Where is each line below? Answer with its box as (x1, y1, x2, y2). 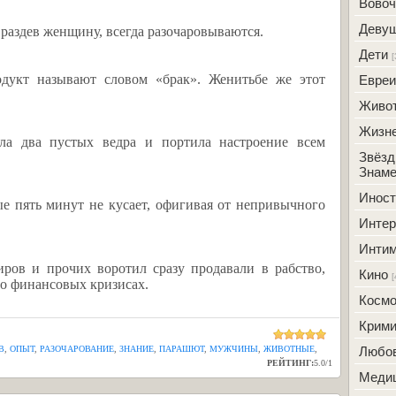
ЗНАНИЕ (119, 344, 154, 354)
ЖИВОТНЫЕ (263, 344, 315, 354)
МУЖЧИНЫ (209, 344, 258, 354)
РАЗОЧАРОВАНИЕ (40, 344, 114, 354)
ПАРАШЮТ (159, 344, 204, 354)
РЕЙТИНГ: (267, 358, 314, 368)
